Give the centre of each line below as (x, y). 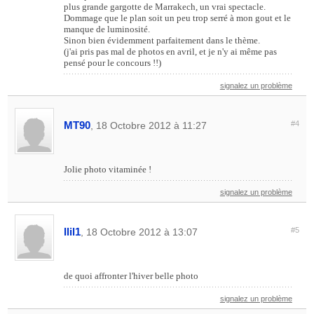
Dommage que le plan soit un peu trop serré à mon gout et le (178, 18)
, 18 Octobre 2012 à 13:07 (139, 232)
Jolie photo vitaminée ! (108, 169)
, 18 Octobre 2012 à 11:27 (149, 125)
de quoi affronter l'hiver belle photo (131, 275)
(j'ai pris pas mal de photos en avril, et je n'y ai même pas (171, 51)
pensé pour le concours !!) (113, 62)
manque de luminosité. (107, 29)
